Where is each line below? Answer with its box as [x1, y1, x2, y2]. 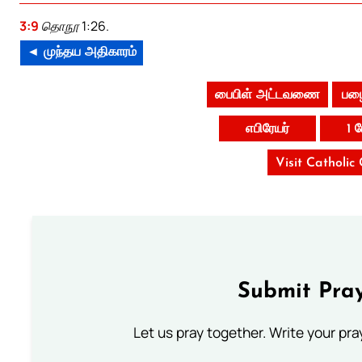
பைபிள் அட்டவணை [214, 89, 320, 103]
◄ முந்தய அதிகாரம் [27, 46, 137, 60]
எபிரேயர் [245, 123, 289, 137]
